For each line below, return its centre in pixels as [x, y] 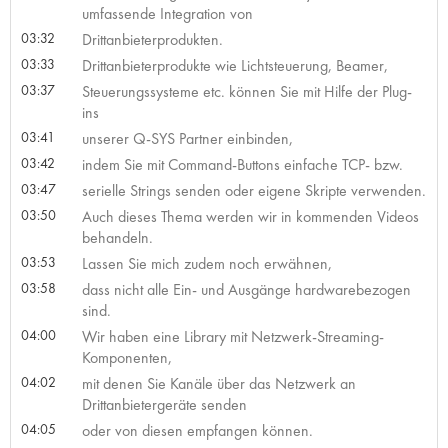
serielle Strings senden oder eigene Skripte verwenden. [253, 190]
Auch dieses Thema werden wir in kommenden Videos [250, 216]
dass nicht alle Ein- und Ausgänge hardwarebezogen [246, 289]
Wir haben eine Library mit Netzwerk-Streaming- [232, 336]
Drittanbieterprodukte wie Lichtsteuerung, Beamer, [234, 65]
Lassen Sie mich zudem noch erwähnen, [206, 263]
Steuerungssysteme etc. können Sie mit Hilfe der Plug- [246, 91]
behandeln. [117, 237]
